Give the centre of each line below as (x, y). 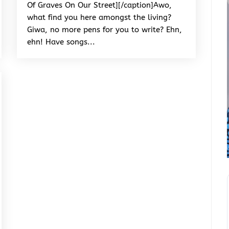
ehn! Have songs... (61, 42)
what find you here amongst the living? (99, 18)
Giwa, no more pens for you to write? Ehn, (105, 30)
